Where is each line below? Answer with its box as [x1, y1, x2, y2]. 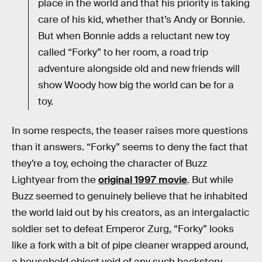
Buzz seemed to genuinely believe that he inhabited [12, 190, 247, 203]
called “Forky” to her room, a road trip [38, 46, 208, 59]
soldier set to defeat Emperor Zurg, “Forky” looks [12, 223, 234, 236]
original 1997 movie [98, 174, 187, 187]
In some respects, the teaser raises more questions [12, 125, 248, 137]
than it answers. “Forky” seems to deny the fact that [12, 141, 248, 154]
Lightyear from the [12, 174, 98, 187]
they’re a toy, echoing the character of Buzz [12, 157, 207, 170]
